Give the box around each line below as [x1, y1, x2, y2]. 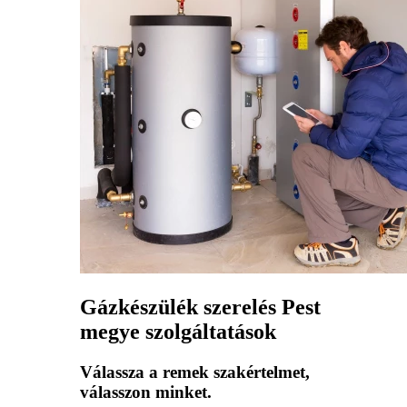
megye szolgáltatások [80, 320, 276, 344]
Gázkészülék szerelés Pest [80, 295, 321, 320]
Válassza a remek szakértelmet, [80, 362, 310, 382]
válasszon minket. [80, 382, 212, 402]
